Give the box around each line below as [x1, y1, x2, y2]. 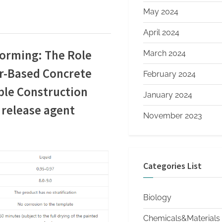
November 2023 [143, 111, 202, 120]
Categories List [143, 160, 202, 171]
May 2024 [143, 7, 178, 17]
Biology [143, 193, 171, 203]
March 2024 [143, 48, 186, 58]
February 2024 [143, 69, 196, 79]
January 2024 [143, 90, 192, 100]
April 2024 [143, 27, 179, 37]
